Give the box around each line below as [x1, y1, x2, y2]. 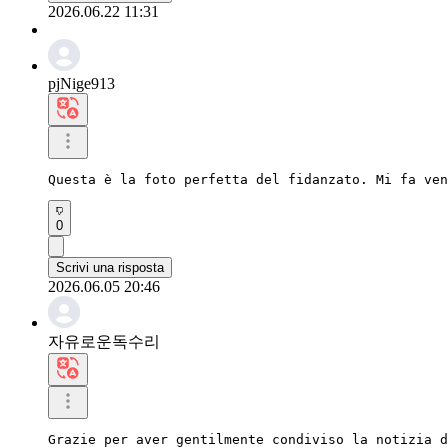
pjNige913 [48, 74, 115, 92]
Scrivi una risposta [56, 259, 164, 275]
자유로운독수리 [48, 332, 160, 350]
